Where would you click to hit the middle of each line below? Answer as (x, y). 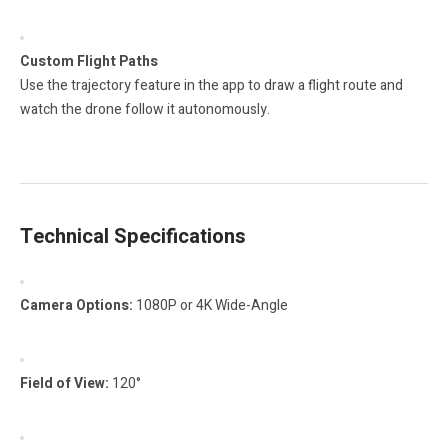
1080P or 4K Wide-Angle (210, 305)
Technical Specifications (133, 236)
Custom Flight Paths (89, 61)
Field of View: (64, 383)
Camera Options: (76, 305)
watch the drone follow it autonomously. (145, 109)
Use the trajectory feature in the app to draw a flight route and (211, 85)
